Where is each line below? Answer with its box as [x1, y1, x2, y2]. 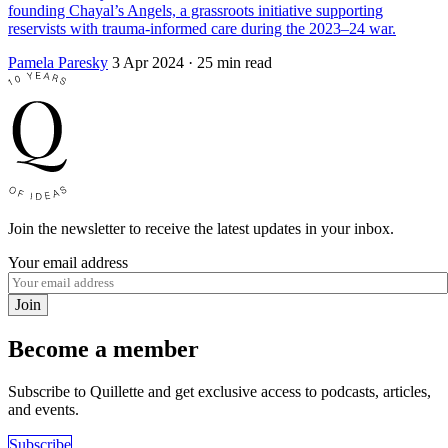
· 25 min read [188, 54, 272, 72]
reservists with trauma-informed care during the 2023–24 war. [8, 20, 396, 38]
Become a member [8, 336, 199, 363]
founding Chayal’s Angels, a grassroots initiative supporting [8, 2, 383, 20]
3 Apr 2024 [112, 54, 184, 72]
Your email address [8, 254, 128, 272]
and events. [8, 401, 79, 419]
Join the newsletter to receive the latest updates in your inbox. [8, 220, 394, 238]
